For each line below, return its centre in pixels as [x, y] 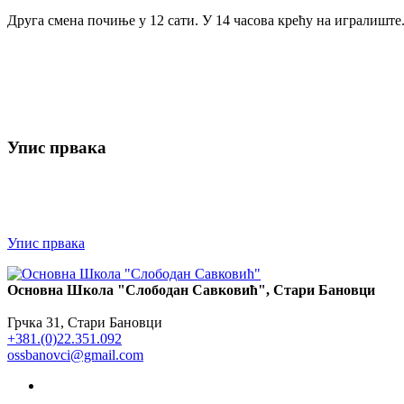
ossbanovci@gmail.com [75, 355]
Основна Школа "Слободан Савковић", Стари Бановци [191, 290]
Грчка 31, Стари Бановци [85, 323]
